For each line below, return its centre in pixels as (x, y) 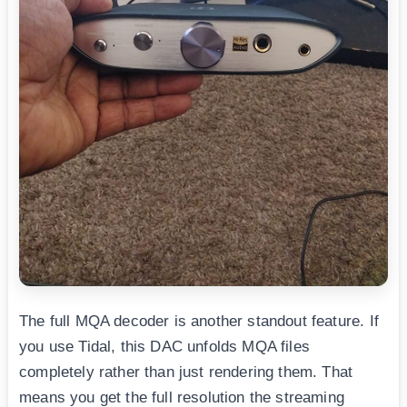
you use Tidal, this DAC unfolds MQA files (164, 346)
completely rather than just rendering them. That (186, 372)
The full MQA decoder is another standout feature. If (199, 321)
